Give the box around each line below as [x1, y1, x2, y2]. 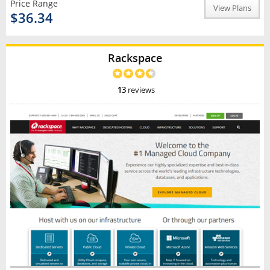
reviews [125, 84, 155, 95]
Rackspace [108, 51, 162, 66]
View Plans [213, 3, 251, 14]
